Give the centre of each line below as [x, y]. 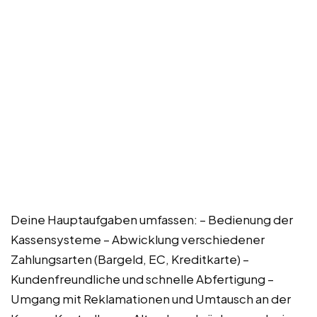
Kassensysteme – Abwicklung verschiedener [138, 239]
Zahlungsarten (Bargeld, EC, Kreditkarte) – [130, 259]
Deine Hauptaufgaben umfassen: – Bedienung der [152, 219]
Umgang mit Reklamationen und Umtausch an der [151, 298]
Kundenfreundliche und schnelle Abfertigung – [142, 278]
